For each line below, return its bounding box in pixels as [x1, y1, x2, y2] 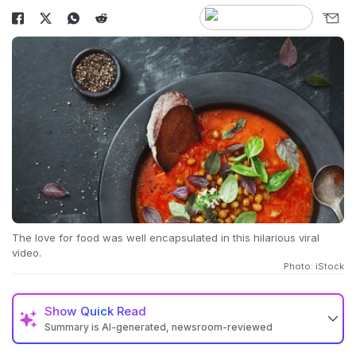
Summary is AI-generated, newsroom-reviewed [44, 321, 273, 334]
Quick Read [80, 304, 146, 319]
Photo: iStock [284, 261, 344, 273]
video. [12, 246, 41, 260]
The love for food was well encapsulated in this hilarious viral [12, 231, 319, 245]
